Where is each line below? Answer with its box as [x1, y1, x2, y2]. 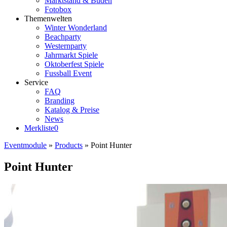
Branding [45, 96, 74, 105]
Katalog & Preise [45, 105, 99, 114]
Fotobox [45, 5, 71, 14]
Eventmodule [4, 141, 47, 149]
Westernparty [45, 42, 87, 50]
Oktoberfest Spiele [45, 60, 104, 68]
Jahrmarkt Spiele [45, 51, 98, 59]
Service [24, 78, 48, 87]
